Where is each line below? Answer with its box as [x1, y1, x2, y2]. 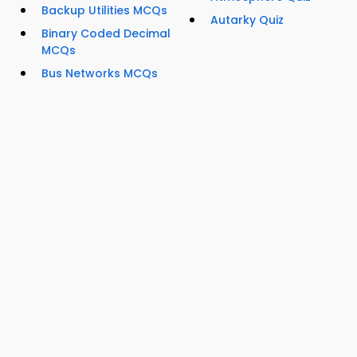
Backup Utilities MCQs [41, 2, 167, 19]
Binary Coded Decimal [41, 25, 171, 42]
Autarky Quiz [210, 12, 284, 29]
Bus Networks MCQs [41, 65, 158, 82]
